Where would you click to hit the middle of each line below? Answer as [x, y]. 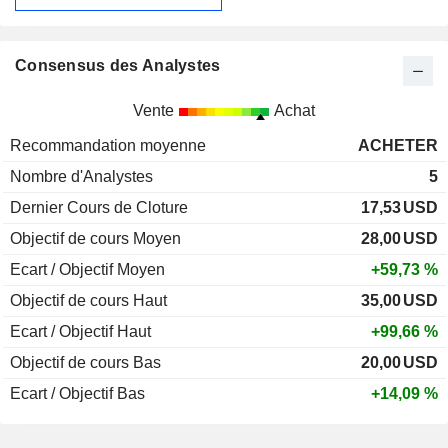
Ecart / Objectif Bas [77, 394]
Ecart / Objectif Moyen [87, 270]
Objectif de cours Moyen [95, 239]
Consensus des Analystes [118, 66]
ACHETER [398, 146]
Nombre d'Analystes [81, 177]
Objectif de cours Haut [88, 301]
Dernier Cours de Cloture [99, 208]
